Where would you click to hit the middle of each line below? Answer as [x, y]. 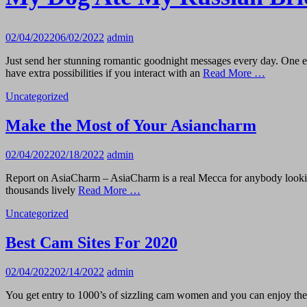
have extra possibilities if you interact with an [104, 73]
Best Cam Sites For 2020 [91, 242]
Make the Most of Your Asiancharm [131, 126]
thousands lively [42, 190]
